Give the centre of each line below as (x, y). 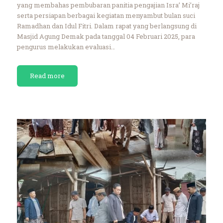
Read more (47, 75)
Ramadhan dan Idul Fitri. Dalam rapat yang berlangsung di (107, 26)
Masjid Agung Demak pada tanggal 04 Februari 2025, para (106, 36)
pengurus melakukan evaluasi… (66, 47)
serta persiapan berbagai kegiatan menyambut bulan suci (106, 15)
